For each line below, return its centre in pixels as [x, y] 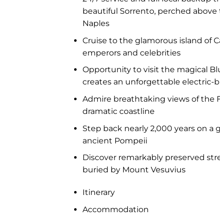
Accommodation [115, 209]
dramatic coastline [118, 111]
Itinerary [98, 192]
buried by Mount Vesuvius [134, 170]
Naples [96, 24]
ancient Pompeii [115, 140]
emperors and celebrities [131, 53]
